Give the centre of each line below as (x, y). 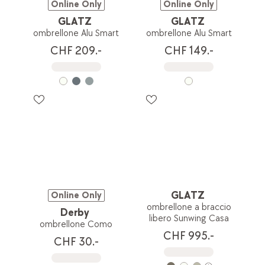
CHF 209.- (76, 51)
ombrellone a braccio (189, 208)
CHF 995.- (189, 236)
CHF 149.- (189, 51)
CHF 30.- (76, 242)
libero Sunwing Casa (189, 219)
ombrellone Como (76, 224)
